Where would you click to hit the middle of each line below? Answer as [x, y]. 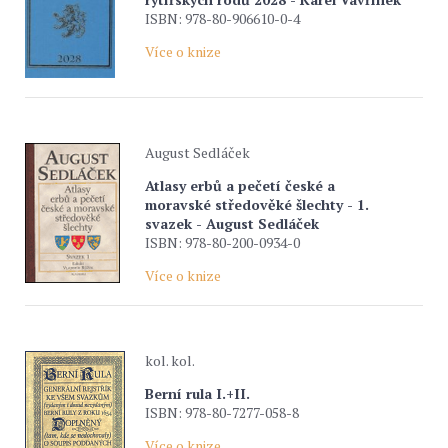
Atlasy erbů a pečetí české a [240, 185]
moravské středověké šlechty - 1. [257, 204]
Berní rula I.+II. [197, 393]
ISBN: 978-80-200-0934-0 [222, 242]
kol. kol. [170, 360]
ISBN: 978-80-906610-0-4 [222, 18]
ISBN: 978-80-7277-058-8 [222, 412]
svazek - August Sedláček [232, 223]
